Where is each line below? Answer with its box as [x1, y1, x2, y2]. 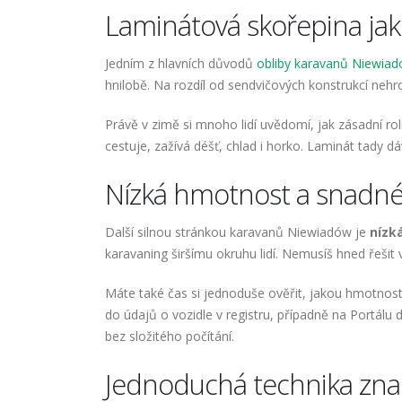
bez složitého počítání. [105, 328, 234, 345]
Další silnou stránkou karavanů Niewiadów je [105, 223, 370, 241]
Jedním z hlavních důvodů [105, 55, 257, 73]
